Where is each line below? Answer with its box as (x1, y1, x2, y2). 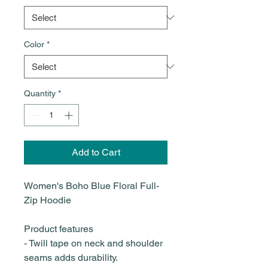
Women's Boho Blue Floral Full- (24, 179, 159, 191)
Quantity (24, 88, 56, 98)
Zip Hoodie (24, 194, 71, 206)
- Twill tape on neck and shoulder (24, 237, 163, 249)
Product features (24, 223, 93, 234)
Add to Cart (71, 146, 120, 158)
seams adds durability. (24, 251, 118, 263)
